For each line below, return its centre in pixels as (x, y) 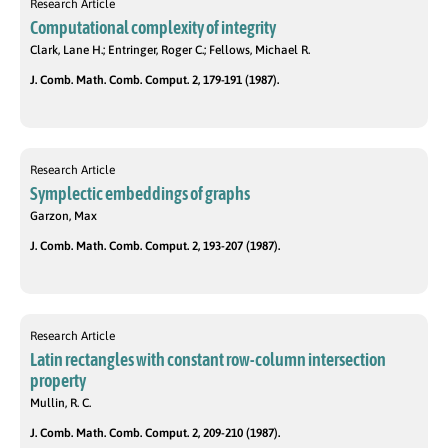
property (58, 381)
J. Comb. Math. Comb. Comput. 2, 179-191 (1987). (154, 80)
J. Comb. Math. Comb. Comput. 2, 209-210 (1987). (155, 433)
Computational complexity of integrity (153, 28)
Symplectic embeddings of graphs (140, 194)
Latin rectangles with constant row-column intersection (208, 360)
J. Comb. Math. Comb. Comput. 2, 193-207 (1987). (155, 246)
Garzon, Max (63, 216)
